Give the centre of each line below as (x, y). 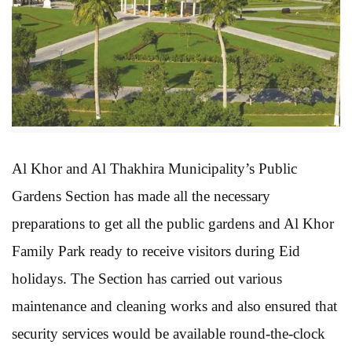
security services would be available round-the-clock (169, 333)
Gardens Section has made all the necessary (141, 196)
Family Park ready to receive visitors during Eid (156, 251)
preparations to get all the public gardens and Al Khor (173, 223)
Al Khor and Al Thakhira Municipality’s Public (154, 168)
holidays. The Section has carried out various (147, 278)
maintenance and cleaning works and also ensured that (174, 306)
